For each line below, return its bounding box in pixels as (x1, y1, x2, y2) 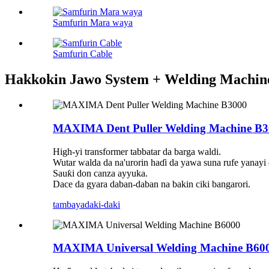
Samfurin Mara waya (53, 17, 133, 28)
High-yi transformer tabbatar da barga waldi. (53, 146, 221, 157)
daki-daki (85, 199, 120, 210)
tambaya (53, 199, 85, 210)
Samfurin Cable (53, 49, 112, 59)
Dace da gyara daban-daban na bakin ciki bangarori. (53, 178, 250, 189)
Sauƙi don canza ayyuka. (53, 168, 148, 178)
